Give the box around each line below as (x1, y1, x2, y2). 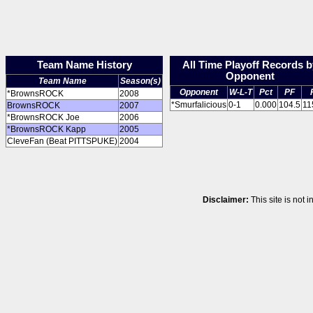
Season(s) (120, 76, 161, 86)
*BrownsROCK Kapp (7, 124, 86, 134)
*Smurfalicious (171, 100, 226, 110)
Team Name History (36, 59, 132, 71)
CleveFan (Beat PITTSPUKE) (7, 136, 117, 146)
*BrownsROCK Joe (7, 112, 80, 122)
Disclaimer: (202, 195, 249, 205)
